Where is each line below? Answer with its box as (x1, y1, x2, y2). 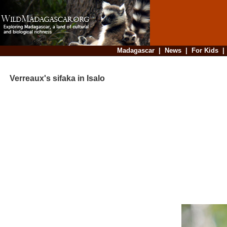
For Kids (191, 47, 218, 54)
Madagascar (117, 47, 155, 54)
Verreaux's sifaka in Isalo (2, 74, 105, 83)
